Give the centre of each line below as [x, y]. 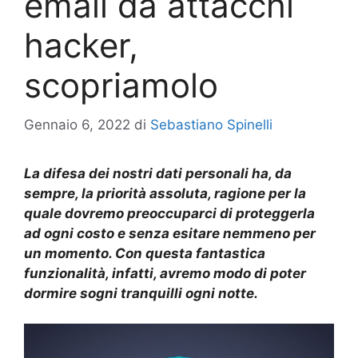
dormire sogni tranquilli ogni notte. [141, 293]
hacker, [81, 45]
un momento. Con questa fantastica [145, 253]
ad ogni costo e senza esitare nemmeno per [170, 233]
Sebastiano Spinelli [211, 124]
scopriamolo [121, 85]
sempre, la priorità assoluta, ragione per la [165, 193]
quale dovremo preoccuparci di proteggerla [169, 213]
